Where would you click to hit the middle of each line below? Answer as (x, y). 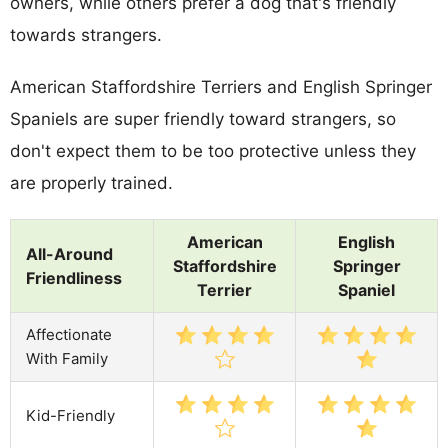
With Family (67, 358)
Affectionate (69, 334)
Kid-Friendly (70, 415)
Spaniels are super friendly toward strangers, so (203, 118)
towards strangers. (86, 34)
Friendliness (74, 277)
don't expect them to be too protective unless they (213, 150)
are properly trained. (91, 182)
